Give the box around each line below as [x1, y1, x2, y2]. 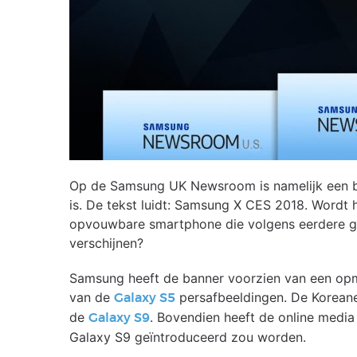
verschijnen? [69, 235, 143, 251]
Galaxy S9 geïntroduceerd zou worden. [69, 329, 306, 345]
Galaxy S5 [114, 292, 175, 304]
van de [69, 289, 114, 305]
